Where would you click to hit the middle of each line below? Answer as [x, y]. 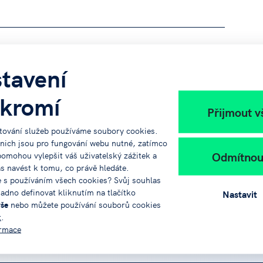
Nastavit [240, 193]
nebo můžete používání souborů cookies [85, 204]
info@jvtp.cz [95, 215]
